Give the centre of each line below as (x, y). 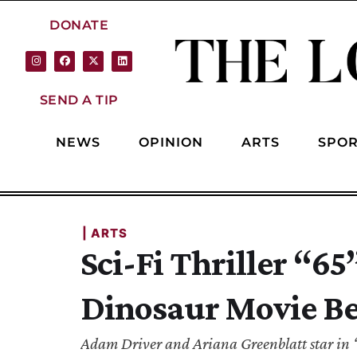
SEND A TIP (79, 100)
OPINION (171, 142)
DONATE (79, 25)
